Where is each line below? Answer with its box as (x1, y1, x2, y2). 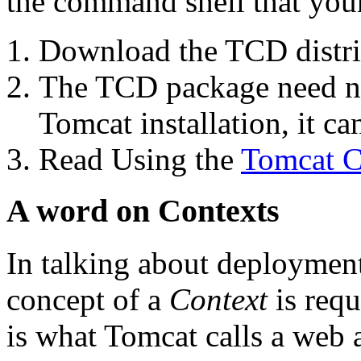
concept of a (6, 281, 169, 317)
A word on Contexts (6, 193, 280, 230)
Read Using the (39, 141, 241, 176)
